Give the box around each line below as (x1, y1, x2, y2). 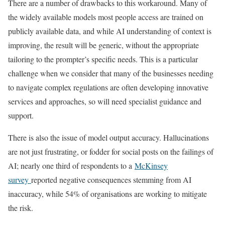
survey (8, 174, 31, 185)
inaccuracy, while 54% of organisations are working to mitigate (8, 188, 207, 199)
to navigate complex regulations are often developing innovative (8, 82, 208, 93)
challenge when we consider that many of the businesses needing (8, 68, 213, 79)
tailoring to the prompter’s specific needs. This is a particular (8, 54, 198, 65)
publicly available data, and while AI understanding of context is (8, 26, 211, 37)
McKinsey (135, 160, 168, 171)
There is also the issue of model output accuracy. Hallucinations (8, 132, 209, 143)
